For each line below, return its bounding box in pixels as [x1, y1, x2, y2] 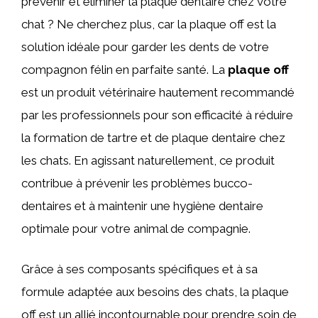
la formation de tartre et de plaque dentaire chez [21, 130, 285, 145]
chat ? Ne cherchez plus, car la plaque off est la [21, 16, 276, 31]
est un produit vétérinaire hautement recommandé [21, 84, 295, 99]
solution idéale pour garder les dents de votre [21, 39, 269, 54]
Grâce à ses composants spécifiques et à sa [21, 262, 258, 276]
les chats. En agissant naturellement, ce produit [21, 153, 275, 168]
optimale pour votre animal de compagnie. [21, 221, 251, 236]
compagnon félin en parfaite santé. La [21, 62, 228, 77]
